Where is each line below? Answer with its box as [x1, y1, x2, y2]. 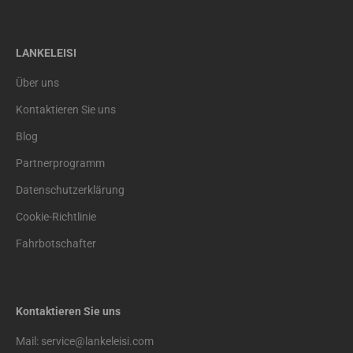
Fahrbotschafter [16, 236, 96, 250]
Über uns [16, 76, 59, 89]
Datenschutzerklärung [16, 183, 124, 196]
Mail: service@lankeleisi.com [16, 334, 154, 347]
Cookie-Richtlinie [16, 210, 96, 223]
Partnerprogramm [16, 156, 105, 169]
